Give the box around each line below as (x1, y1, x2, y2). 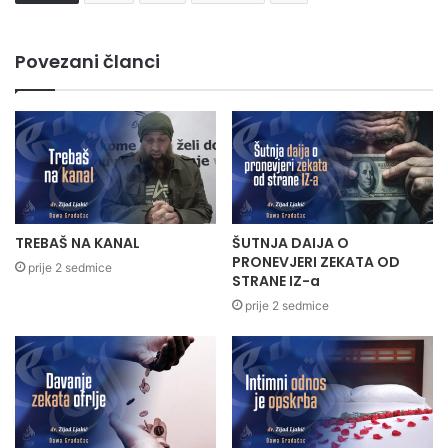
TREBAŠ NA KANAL (15, 233, 140, 254)
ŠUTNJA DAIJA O (232, 233, 349, 254)
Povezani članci (15, 48, 160, 74)
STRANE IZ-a (232, 271, 320, 292)
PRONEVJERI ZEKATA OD (232, 252, 400, 273)
